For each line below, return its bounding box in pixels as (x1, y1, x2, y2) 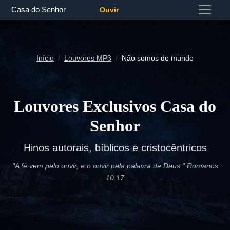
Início (36, 54, 54, 62)
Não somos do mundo (122, 54, 194, 62)
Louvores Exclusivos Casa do (14, 97, 216, 116)
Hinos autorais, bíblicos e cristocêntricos (23, 142, 207, 154)
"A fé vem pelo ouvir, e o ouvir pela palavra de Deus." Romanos (12, 162, 218, 170)
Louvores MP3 (64, 54, 111, 62)
